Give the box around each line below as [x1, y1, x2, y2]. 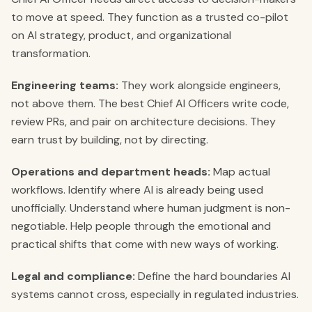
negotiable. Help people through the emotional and [11, 219, 271, 233]
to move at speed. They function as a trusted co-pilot [11, 10, 288, 24]
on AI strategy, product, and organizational [11, 28, 231, 42]
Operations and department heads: [11, 164, 210, 179]
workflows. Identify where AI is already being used [11, 182, 263, 197]
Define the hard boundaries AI [135, 269, 290, 283]
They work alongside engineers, [118, 78, 281, 93]
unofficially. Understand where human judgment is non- [11, 201, 290, 215]
